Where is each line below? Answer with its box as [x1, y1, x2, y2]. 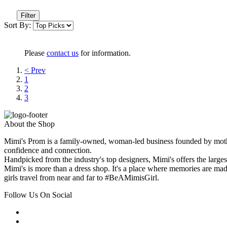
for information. [79, 48, 131, 57]
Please [24, 48, 47, 57]
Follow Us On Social [4, 190, 72, 199]
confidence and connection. [4, 145, 92, 155]
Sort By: [4, 20, 31, 29]
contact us [47, 48, 79, 57]
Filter [21, 11, 35, 19]
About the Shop [4, 119, 55, 128]
